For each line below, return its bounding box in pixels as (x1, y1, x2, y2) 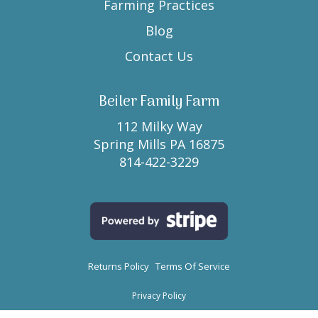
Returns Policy (88, 260, 149, 273)
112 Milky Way (116, 117, 202, 135)
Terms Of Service (155, 260, 230, 273)
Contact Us (125, 47, 193, 65)
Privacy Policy (132, 290, 186, 302)
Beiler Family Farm (99, 90, 219, 114)
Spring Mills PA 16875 (94, 135, 224, 153)
